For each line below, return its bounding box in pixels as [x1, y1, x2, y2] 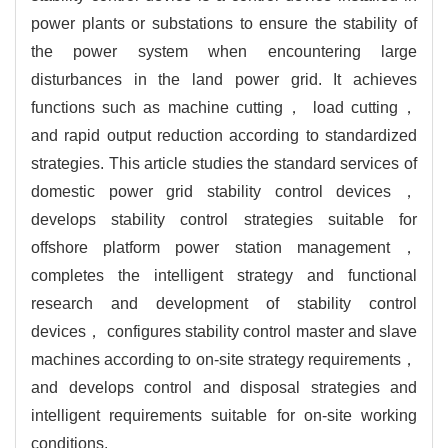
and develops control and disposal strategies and [31, 378, 417, 396]
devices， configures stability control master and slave [31, 322, 417, 340]
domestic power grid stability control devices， [31, 182, 417, 200]
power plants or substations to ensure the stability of [31, 14, 417, 32]
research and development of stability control [31, 294, 417, 312]
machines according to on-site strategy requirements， [31, 350, 417, 368]
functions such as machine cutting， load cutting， [31, 98, 417, 116]
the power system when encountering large [31, 42, 417, 60]
